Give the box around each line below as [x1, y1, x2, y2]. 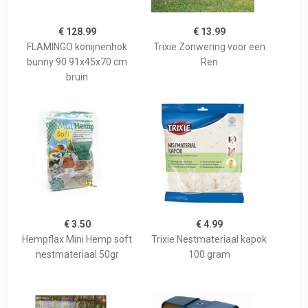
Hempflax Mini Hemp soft [22, 234, 132, 245]
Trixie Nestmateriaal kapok [151, 234, 267, 245]
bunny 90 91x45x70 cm [27, 56, 127, 68]
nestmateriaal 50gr [35, 249, 119, 261]
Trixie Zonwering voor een [153, 41, 265, 53]
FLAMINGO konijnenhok [27, 41, 127, 53]
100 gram [188, 249, 230, 261]
